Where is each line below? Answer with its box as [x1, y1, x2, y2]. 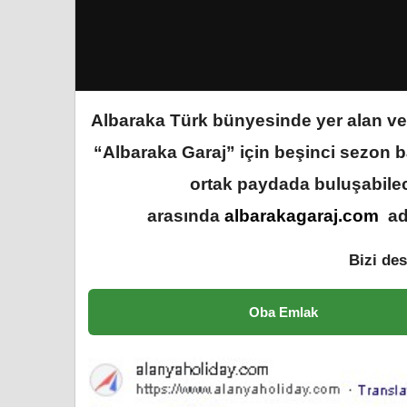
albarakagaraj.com [224, 206, 379, 225]
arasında [147, 206, 224, 225]
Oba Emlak [248, 304, 318, 320]
